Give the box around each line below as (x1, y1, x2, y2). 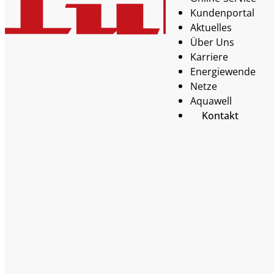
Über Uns (190, 34, 235, 49)
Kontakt (201, 108, 239, 122)
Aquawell (190, 93, 232, 108)
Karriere (190, 49, 229, 64)
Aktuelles (190, 20, 232, 34)
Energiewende (190, 64, 256, 78)
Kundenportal (190, 5, 255, 20)
